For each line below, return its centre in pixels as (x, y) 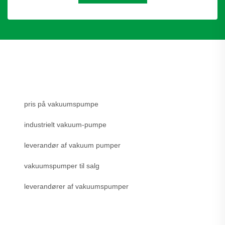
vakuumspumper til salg (62, 166)
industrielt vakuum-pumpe (65, 125)
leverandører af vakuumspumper (76, 187)
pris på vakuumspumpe (61, 104)
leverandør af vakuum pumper (72, 145)
